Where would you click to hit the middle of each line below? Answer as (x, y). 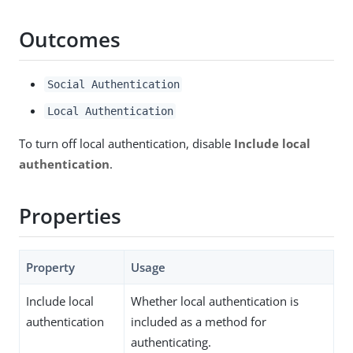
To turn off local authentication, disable (126, 143)
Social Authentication (113, 84)
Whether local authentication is (215, 301)
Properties (70, 216)
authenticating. (171, 342)
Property (50, 267)
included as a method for (199, 321)
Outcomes (70, 40)
